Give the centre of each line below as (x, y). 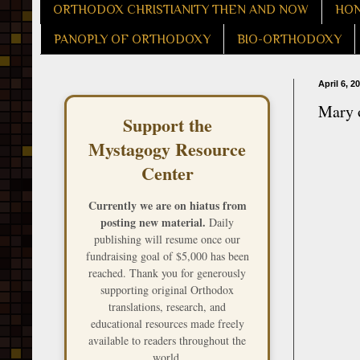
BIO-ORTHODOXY (289, 39)
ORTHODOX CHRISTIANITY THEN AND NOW (181, 9)
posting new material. (153, 223)
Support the (167, 125)
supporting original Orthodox (167, 290)
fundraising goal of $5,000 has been (167, 256)
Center (167, 174)
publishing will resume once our (167, 239)
